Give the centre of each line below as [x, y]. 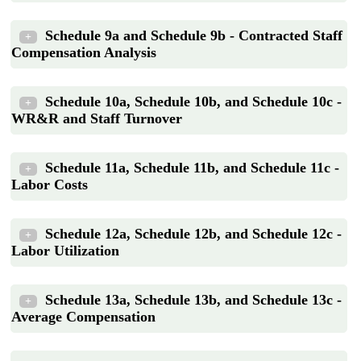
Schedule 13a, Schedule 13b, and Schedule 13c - [193, 299]
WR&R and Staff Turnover [97, 118]
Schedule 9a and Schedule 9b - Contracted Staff [194, 35]
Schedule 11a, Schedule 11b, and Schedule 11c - [192, 167]
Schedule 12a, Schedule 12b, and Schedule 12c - [193, 233]
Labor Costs [50, 184]
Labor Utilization [65, 250]
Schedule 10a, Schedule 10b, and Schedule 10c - [193, 101]
